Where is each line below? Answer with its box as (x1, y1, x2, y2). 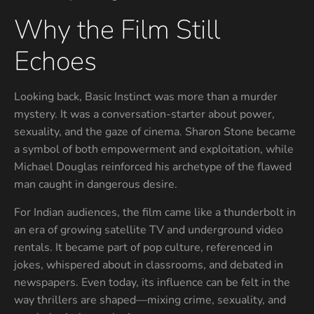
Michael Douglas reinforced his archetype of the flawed (14, 159, 292, 175)
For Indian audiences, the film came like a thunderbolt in (14, 204, 296, 220)
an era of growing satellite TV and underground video (14, 221, 283, 238)
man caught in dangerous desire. (14, 177, 177, 193)
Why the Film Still (14, 12, 220, 48)
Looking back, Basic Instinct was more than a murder (14, 89, 278, 105)
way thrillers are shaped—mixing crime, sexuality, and (14, 292, 286, 308)
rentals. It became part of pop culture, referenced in (14, 239, 273, 255)
